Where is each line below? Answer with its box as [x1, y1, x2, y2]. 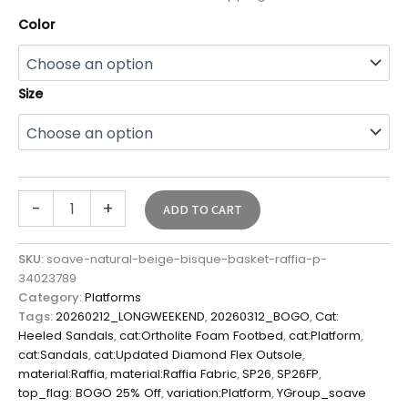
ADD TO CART [162, 200, 242, 220]
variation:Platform [167, 384, 271, 403]
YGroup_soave [277, 384, 366, 403]
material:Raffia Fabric [110, 365, 237, 383]
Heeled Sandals [18, 327, 114, 345]
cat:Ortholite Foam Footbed [119, 327, 283, 345]
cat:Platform [289, 327, 361, 345]
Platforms [85, 289, 141, 307]
